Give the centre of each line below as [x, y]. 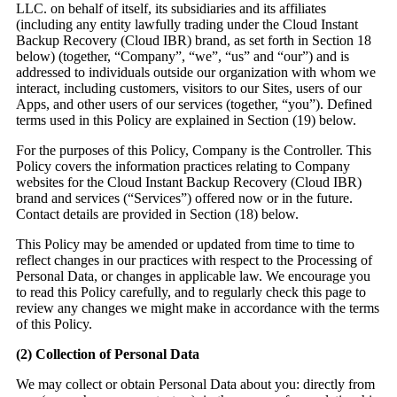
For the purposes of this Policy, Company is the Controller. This [194, 151]
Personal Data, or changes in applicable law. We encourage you [193, 276]
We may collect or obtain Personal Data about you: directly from [195, 385]
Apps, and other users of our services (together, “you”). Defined [194, 105]
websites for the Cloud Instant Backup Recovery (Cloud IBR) [189, 183]
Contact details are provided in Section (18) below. [157, 214]
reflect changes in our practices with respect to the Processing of [194, 261]
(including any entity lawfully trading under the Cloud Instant [187, 25]
